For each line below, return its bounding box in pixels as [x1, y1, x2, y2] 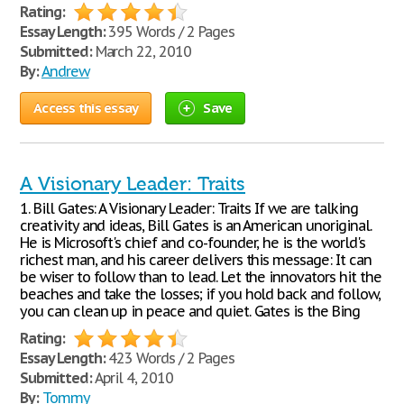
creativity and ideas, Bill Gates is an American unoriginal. [20, 216, 372, 234]
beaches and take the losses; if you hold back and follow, [20, 285, 381, 303]
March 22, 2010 [91, 42, 192, 60]
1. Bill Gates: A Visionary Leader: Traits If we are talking [20, 199, 358, 217]
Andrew [41, 62, 89, 80]
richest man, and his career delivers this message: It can [20, 251, 372, 269]
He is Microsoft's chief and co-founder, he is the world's [20, 234, 365, 252]
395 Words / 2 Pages [105, 23, 234, 41]
